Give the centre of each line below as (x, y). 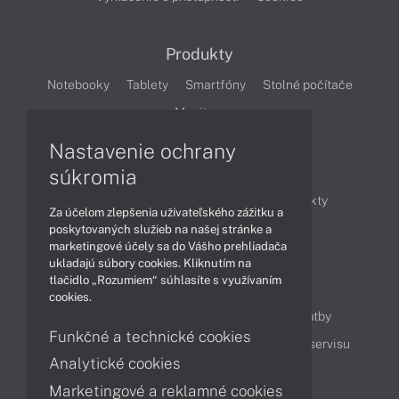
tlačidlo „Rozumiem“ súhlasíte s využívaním (165, 280)
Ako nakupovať (111, 317)
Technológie (175, 228)
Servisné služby (205, 344)
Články (199, 170)
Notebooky (78, 85)
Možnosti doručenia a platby (251, 317)
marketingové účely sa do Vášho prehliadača (168, 246)
